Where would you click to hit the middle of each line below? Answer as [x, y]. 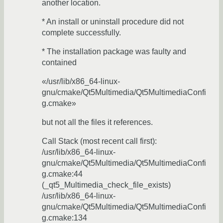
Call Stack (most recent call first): [99, 141]
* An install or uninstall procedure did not [113, 22]
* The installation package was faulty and [114, 52]
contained [59, 63]
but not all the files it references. [97, 122]
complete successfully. [81, 33]
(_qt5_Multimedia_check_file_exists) [106, 185]
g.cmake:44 [62, 174]
